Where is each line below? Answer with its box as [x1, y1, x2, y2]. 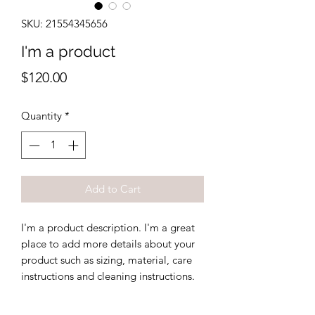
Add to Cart [84, 181, 141, 195]
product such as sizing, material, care [21, 252, 192, 266]
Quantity [21, 109, 62, 122]
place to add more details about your [21, 236, 195, 250]
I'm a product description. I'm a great [21, 220, 195, 234]
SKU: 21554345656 [21, 17, 108, 30]
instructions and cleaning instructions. [21, 269, 195, 283]
